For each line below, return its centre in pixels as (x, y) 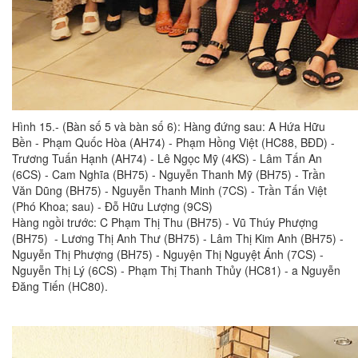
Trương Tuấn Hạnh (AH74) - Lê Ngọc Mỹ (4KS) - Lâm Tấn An (167, 159)
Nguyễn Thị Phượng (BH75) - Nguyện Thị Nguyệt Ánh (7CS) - (168, 255)
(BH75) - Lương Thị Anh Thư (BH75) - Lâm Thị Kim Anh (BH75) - (178, 239)
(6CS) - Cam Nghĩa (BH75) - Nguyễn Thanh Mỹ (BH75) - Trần (169, 175)
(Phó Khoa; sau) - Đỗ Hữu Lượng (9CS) (112, 207)
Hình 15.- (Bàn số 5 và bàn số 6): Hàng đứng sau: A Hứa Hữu (169, 127)
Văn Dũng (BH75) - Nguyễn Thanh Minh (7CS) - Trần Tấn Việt (169, 191)
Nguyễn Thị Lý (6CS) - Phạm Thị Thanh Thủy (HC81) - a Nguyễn (176, 270)
